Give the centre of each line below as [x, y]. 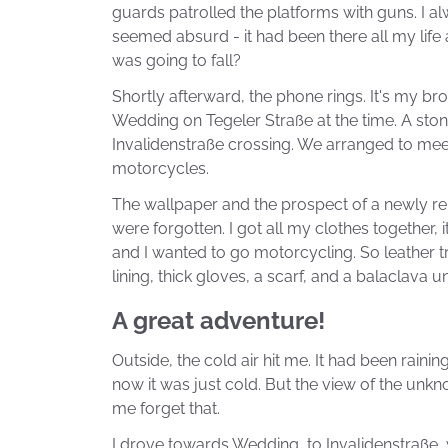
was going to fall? [176, 60]
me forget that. [166, 408]
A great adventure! [218, 320]
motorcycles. [160, 168]
